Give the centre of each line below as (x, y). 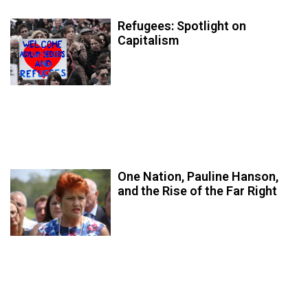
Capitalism (148, 40)
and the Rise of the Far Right (198, 190)
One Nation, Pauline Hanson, (198, 176)
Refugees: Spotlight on (182, 25)
